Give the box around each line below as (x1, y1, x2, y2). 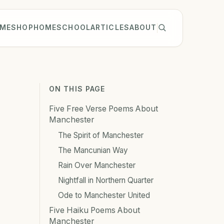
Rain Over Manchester (58, 160, 135, 170)
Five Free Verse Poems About (49, 103, 158, 113)
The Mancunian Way (58, 145, 128, 155)
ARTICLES (90, 23, 129, 32)
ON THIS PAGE (49, 84, 105, 93)
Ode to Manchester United (58, 190, 150, 200)
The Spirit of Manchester (58, 130, 143, 140)
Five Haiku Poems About (49, 205, 140, 215)
